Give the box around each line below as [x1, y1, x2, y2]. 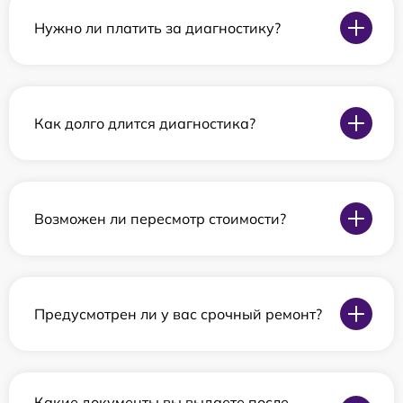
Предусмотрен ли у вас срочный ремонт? [34, 304, 322, 323]
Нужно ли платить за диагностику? [34, 18, 281, 37]
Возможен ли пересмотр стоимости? [34, 209, 286, 228]
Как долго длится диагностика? [34, 113, 255, 132]
